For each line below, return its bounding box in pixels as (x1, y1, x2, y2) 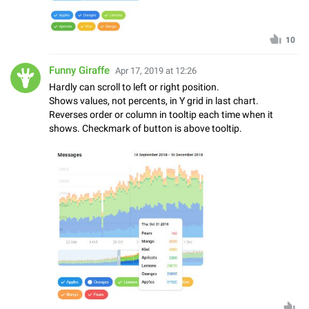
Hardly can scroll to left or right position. (49, 81, 219, 93)
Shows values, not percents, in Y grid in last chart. (49, 95, 259, 107)
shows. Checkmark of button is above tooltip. (49, 123, 242, 134)
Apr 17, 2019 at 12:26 (115, 66, 197, 77)
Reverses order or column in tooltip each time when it (49, 109, 273, 121)
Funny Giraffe (49, 64, 110, 77)
